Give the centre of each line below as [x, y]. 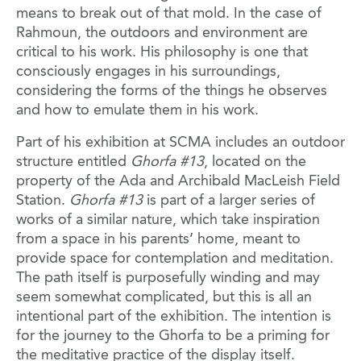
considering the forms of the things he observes [172, 91]
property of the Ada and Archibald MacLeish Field [178, 182]
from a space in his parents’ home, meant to [158, 240]
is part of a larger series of [229, 201]
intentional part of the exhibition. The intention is [174, 317]
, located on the [255, 162]
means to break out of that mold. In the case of [169, 14]
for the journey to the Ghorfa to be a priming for [173, 336]
